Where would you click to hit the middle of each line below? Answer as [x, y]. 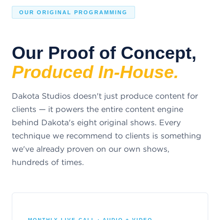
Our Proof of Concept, [104, 53]
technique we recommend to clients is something [107, 136]
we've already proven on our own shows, [91, 149]
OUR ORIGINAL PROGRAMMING [73, 13]
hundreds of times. [48, 162]
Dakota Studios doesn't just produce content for [105, 96]
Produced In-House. [95, 72]
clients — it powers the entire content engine [97, 109]
